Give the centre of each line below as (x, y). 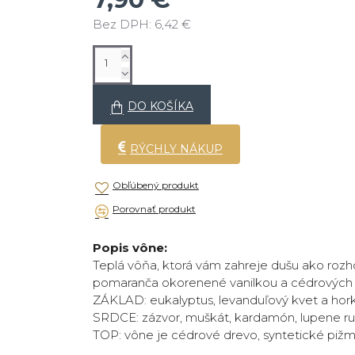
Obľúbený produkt (156, 185)
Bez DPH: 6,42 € (142, 25)
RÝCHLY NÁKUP (176, 149)
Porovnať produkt (154, 209)
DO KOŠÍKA (160, 107)
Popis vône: (130, 248)
